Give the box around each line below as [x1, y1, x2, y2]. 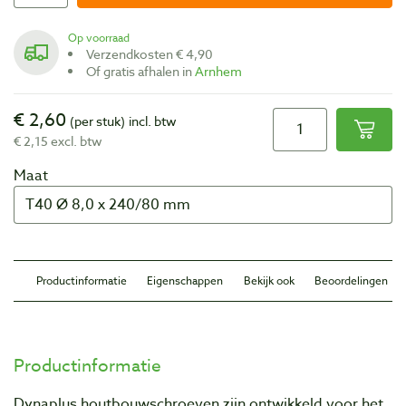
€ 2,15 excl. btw [14, 131, 102, 150]
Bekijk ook [243, 272, 295, 288]
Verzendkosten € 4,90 [93, 44, 213, 63]
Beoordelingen [314, 272, 388, 288]
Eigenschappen [147, 272, 224, 288]
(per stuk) [70, 111, 125, 130]
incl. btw [129, 111, 177, 130]
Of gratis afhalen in [96, 62, 195, 80]
